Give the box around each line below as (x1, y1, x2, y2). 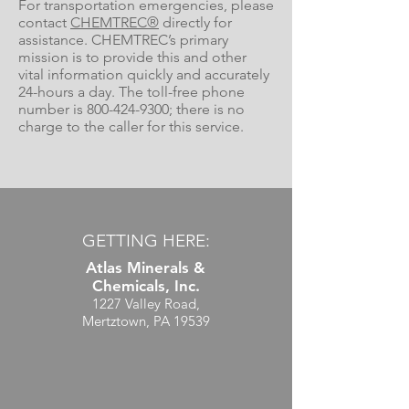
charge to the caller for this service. (18, 118, 244, 135)
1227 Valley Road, (91, 295, 200, 312)
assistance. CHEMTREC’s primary (18, 31, 228, 48)
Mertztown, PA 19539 (81, 312, 210, 330)
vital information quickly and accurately (18, 66, 269, 83)
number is (18, 100, 87, 118)
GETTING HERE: (81, 230, 210, 251)
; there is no (169, 100, 245, 118)
